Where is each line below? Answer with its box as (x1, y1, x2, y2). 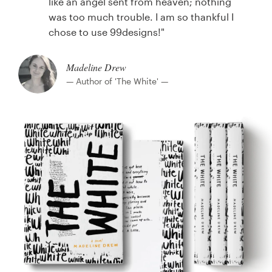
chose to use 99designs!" (49, 25, 165, 38)
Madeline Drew (66, 61, 126, 74)
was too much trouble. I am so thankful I (49, 10, 234, 22)
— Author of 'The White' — (66, 76, 168, 87)
